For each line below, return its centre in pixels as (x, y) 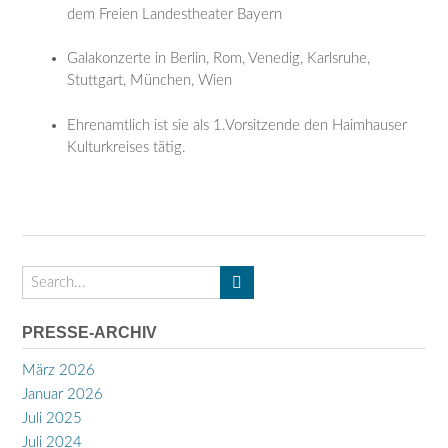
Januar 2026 (62, 394)
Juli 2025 (52, 418)
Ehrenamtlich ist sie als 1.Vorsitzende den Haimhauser (237, 125)
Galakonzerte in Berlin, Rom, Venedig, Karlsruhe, (218, 59)
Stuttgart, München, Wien (149, 81)
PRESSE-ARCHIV (89, 333)
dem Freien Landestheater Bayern (174, 14)
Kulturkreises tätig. (126, 147)
